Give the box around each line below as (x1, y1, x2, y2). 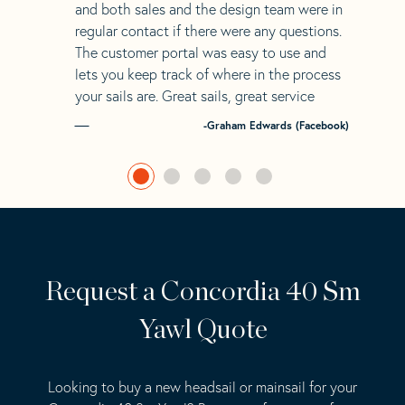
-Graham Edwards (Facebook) (202, 118, 349, 132)
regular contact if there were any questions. (74, 21, 342, 40)
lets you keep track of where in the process (74, 64, 341, 83)
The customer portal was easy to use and (74, 42, 326, 61)
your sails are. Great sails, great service (74, 86, 315, 105)
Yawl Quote (137, 316, 268, 344)
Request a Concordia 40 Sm (44, 278, 361, 306)
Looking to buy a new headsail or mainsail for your (48, 377, 357, 396)
